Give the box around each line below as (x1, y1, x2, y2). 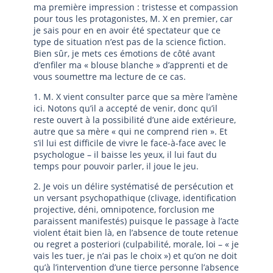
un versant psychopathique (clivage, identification (34, 191, 236, 204)
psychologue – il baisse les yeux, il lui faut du (34, 148, 217, 160)
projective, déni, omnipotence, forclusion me (34, 203, 214, 215)
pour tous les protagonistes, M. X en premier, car (34, 12, 233, 24)
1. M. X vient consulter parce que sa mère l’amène (34, 90, 238, 102)
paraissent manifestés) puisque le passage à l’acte (34, 214, 239, 227)
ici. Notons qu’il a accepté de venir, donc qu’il (34, 102, 218, 114)
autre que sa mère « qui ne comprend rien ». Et (34, 125, 227, 137)
